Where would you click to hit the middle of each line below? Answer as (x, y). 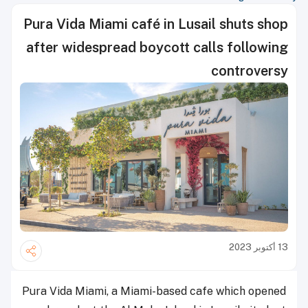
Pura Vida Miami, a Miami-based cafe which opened (154, 291)
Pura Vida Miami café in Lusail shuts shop (156, 24)
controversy (250, 71)
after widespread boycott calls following (157, 47)
